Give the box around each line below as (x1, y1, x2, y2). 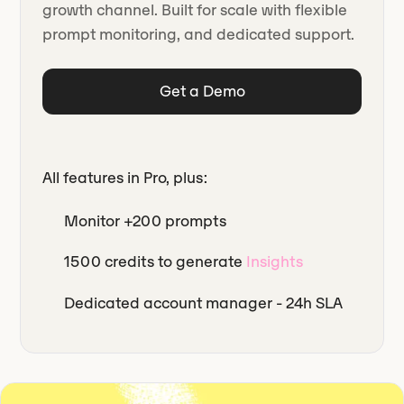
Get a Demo (159, 81, 245, 102)
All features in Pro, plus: (42, 168, 208, 188)
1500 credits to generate (64, 252, 247, 272)
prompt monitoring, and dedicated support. (42, 24, 355, 45)
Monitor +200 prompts (64, 211, 227, 232)
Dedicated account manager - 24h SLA (64, 292, 344, 313)
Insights (246, 252, 304, 272)
